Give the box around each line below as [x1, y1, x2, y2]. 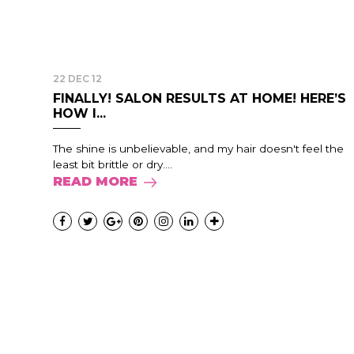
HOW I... [53, 106, 106, 121]
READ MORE [53, 174, 137, 189]
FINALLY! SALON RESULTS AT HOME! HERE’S [53, 91, 346, 106]
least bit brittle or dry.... [53, 158, 172, 171]
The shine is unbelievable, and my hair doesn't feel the [53, 142, 344, 155]
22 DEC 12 [53, 73, 102, 85]
